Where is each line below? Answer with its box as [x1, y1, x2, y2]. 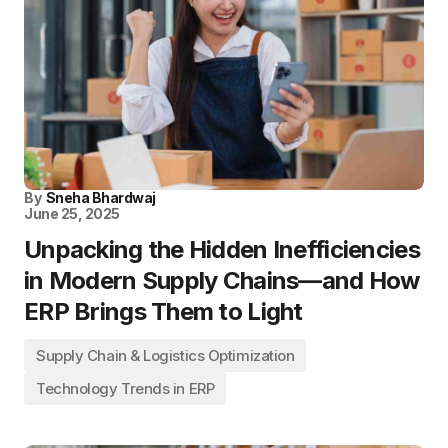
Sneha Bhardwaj [45, 189, 156, 206]
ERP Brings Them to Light [24, 297, 303, 326]
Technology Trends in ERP [36, 379, 215, 398]
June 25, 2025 [24, 205, 120, 222]
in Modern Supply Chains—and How [24, 266, 420, 295]
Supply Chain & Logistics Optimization [36, 346, 295, 365]
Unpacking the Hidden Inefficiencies [24, 235, 420, 264]
